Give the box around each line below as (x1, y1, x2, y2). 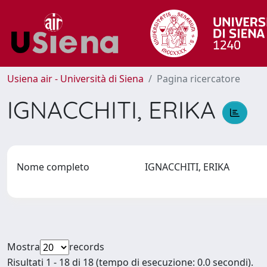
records (69, 240, 104, 253)
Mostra (7, 240, 40, 253)
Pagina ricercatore (157, 72, 240, 85)
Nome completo (17, 160, 89, 173)
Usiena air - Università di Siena (7, 72, 144, 85)
